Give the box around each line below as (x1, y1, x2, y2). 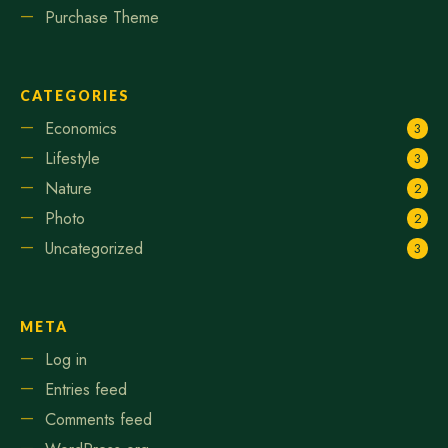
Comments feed (45, 407, 152, 431)
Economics (45, 116, 117, 140)
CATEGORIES (20, 86, 130, 104)
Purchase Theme (45, 5, 159, 29)
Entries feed (45, 377, 127, 401)
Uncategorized (45, 236, 143, 260)
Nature (45, 176, 92, 200)
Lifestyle (45, 146, 100, 170)
